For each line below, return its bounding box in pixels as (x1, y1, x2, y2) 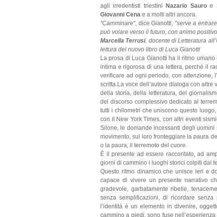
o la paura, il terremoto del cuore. (100, 142, 187, 149)
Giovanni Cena (100, 11, 140, 18)
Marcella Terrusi (100, 37, 146, 44)
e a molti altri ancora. (140, 11, 197, 18)
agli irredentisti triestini (100, 2, 166, 9)
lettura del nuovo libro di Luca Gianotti (100, 46, 200, 53)
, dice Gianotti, (135, 20, 175, 27)
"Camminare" (100, 20, 135, 27)
